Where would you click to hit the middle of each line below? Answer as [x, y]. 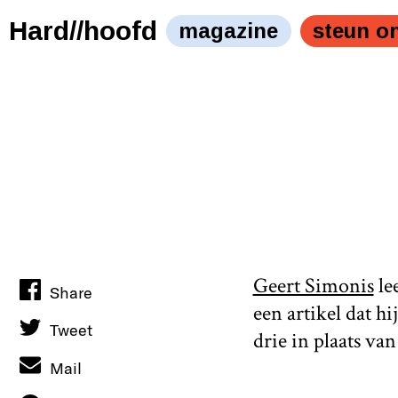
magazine [229, 30]
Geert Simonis [313, 286]
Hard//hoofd [83, 31]
